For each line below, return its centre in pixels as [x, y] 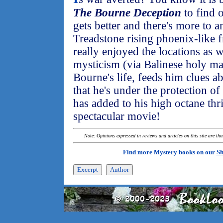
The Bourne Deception [127, 13]
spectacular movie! [117, 116]
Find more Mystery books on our [169, 152]
